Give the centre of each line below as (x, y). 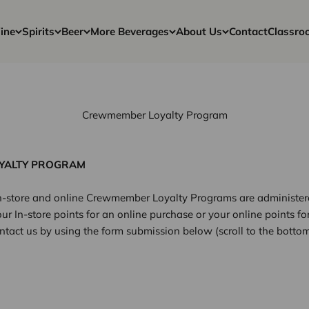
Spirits (38, 31)
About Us (199, 31)
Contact (248, 31)
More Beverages (130, 31)
